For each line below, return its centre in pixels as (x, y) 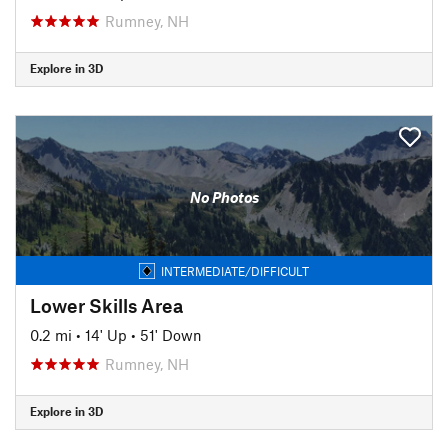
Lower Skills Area (106, 305)
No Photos (224, 197)
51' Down (171, 334)
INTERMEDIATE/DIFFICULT (235, 270)
